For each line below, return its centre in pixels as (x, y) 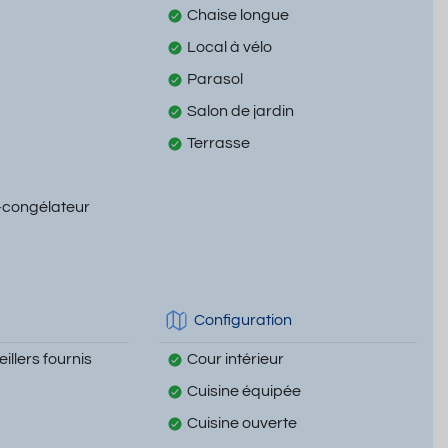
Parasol (214, 78)
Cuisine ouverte (241, 422)
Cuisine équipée (243, 390)
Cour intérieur (235, 358)
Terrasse (218, 142)
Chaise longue (237, 14)
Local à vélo (229, 46)
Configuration (242, 320)
